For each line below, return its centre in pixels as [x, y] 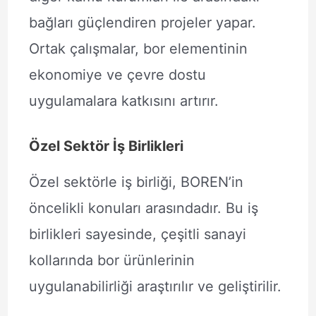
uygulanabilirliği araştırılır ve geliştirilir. [155, 286]
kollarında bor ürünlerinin [111, 260]
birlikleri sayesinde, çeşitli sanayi [137, 234]
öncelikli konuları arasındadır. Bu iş [143, 208]
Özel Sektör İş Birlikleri [106, 146]
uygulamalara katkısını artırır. [123, 101]
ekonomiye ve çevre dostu [117, 75]
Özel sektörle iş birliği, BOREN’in [136, 182]
